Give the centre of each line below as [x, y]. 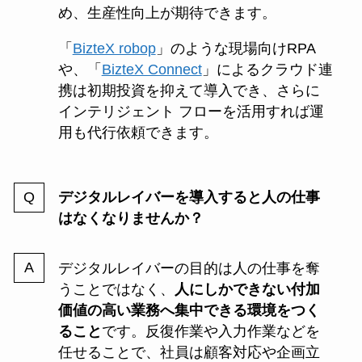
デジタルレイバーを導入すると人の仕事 [189, 198]
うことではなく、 [116, 289]
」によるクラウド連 [267, 70]
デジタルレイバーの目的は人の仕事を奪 [189, 268]
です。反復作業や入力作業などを [210, 331]
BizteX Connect [152, 70]
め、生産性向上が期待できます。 [167, 13]
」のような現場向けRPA [236, 49]
